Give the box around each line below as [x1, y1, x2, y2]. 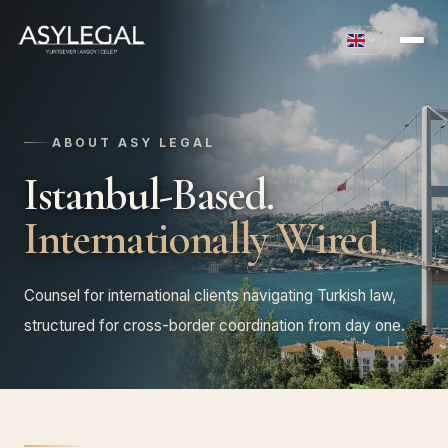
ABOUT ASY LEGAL [52, 134, 215, 150]
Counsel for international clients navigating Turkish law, [24, 285, 396, 305]
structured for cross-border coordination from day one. [24, 315, 405, 335]
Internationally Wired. [24, 211, 387, 266]
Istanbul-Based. [24, 167, 274, 222]
